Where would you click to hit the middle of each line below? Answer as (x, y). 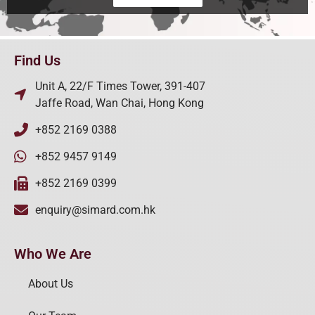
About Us (51, 284)
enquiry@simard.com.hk (95, 210)
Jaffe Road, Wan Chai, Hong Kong (120, 103)
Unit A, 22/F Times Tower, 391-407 (120, 86)
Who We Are (53, 254)
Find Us (37, 61)
